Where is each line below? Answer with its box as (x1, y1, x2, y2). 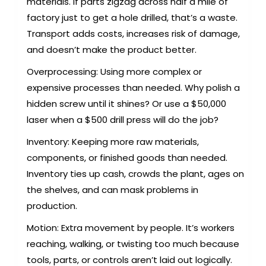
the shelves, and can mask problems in (27, 183, 198, 197)
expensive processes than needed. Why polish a (27, 81, 240, 94)
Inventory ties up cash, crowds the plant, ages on (27, 167, 244, 180)
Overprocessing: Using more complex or (27, 65, 202, 78)
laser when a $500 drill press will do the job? (27, 113, 218, 126)
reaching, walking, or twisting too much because (27, 237, 239, 251)
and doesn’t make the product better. (27, 43, 197, 56)
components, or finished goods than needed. (27, 151, 227, 164)
